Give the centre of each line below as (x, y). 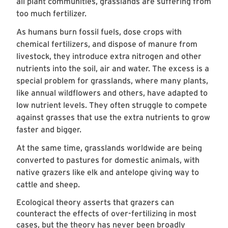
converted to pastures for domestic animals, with (108, 160)
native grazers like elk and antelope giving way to (108, 173)
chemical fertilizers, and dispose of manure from (107, 44)
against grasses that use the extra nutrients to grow (113, 118)
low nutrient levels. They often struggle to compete (112, 105)
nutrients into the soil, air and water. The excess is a (113, 69)
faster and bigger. (49, 130)
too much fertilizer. (51, 14)
